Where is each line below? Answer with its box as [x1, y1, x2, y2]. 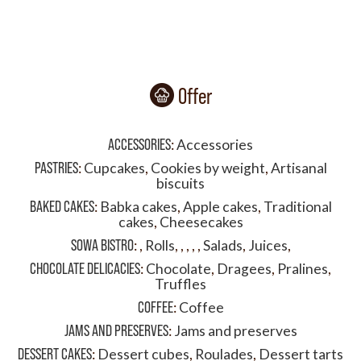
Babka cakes [99, 198, 177, 215]
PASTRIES [34, 159, 78, 176]
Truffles [155, 276, 206, 293]
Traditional [263, 198, 332, 215]
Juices [247, 237, 288, 254]
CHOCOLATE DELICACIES [30, 259, 140, 277]
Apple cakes [182, 198, 258, 215]
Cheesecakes [159, 214, 243, 230]
